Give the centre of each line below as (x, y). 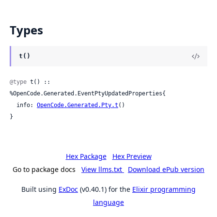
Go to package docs (44, 169)
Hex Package (86, 156)
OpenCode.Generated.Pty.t (77, 105)
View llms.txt (103, 169)
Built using (40, 189)
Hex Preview (132, 156)
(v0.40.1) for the (105, 189)
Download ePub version (166, 169)
